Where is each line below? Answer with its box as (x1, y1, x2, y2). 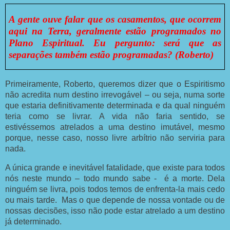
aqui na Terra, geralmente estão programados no (8, 25, 222, 36)
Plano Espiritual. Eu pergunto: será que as (8, 37, 222, 48)
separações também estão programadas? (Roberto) (8, 49, 214, 60)
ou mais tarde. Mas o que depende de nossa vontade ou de (5, 196, 225, 205)
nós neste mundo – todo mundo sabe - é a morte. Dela (5, 174, 225, 183)
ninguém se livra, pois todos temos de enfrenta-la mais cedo (5, 185, 225, 194)
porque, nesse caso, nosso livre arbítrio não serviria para (5, 133, 225, 143)
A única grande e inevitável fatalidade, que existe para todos (5, 163, 225, 172)
